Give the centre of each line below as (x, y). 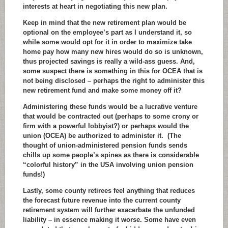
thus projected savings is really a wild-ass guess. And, (109, 61)
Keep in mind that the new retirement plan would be (105, 23)
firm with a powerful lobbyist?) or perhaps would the (106, 126)
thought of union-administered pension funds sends (105, 145)
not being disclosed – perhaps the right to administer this (114, 81)
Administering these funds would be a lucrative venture (110, 107)
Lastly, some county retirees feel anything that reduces (109, 191)
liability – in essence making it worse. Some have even (109, 220)
